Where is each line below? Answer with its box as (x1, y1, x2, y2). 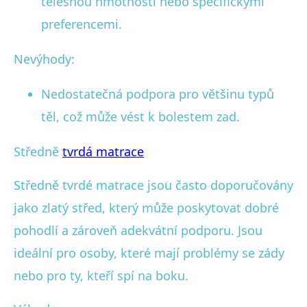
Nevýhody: (14, 50, 75, 67)
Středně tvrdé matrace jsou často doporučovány (14, 176, 293, 193)
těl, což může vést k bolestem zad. (41, 108, 240, 125)
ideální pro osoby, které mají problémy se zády (14, 244, 284, 261)
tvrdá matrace (62, 143, 144, 160)
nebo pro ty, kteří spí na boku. (14, 267, 188, 284)
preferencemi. (41, 15, 122, 32)
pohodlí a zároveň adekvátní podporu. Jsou (14, 221, 262, 238)
